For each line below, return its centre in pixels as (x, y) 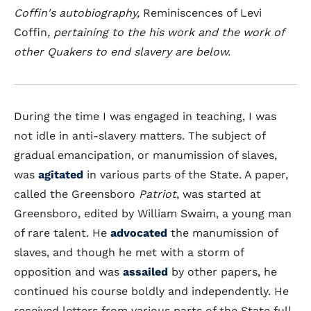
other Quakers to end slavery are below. (122, 52)
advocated (139, 233)
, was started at (219, 194)
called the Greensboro (76, 194)
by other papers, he (222, 272)
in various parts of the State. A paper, (186, 175)
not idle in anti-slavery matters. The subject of (140, 136)
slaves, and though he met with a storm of (129, 252)
